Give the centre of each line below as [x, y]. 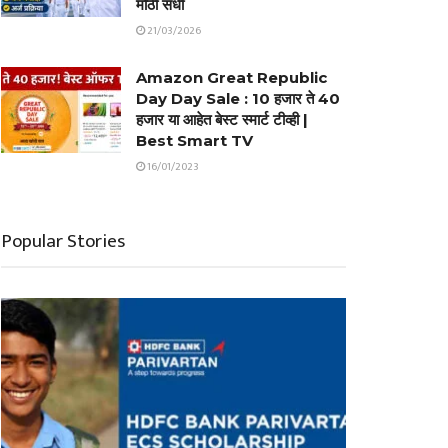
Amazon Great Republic [231, 77]
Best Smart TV [194, 140]
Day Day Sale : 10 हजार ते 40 [238, 98]
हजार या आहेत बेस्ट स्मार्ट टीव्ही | [222, 119]
